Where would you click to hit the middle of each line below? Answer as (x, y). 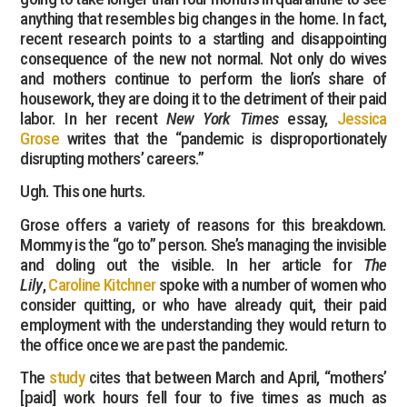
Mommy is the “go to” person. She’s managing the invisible (203, 244)
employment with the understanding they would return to (203, 324)
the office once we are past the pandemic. (154, 344)
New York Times (223, 119)
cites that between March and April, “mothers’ (235, 378)
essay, (308, 119)
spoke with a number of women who (271, 284)
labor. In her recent (94, 119)
